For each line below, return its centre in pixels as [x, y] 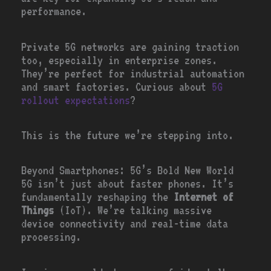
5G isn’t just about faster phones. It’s [128, 184]
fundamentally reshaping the [98, 197]
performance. [54, 11]
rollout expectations [76, 100]
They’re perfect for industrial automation [133, 73]
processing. [51, 237]
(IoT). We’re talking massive [133, 211]
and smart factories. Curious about [117, 87]
